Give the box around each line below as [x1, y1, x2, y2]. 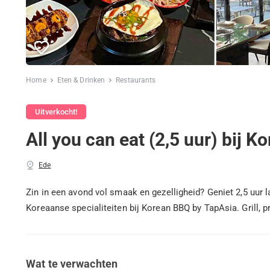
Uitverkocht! [35, 107, 78, 117]
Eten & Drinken [57, 75, 105, 84]
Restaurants [116, 75, 156, 84]
